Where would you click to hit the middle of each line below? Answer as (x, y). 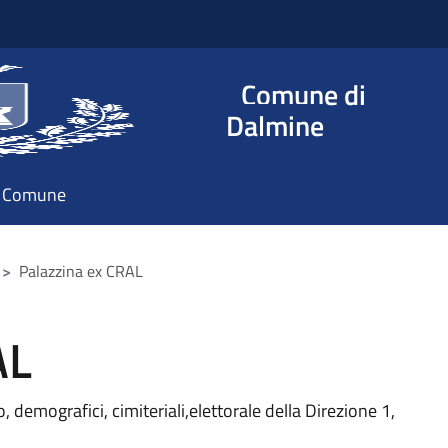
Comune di (303, 94)
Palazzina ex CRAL (81, 271)
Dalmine (274, 125)
